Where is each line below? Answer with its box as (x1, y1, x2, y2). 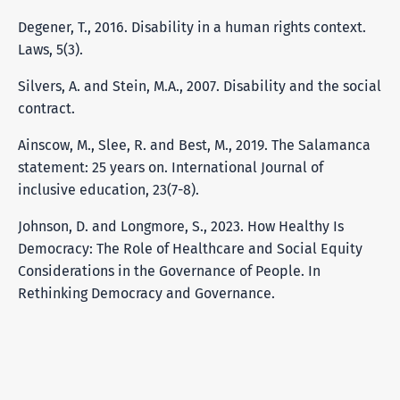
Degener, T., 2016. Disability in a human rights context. (18, 18, 366, 36)
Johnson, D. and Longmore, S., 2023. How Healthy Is (18, 217, 344, 235)
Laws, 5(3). (18, 40, 83, 58)
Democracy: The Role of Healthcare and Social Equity (18, 239, 362, 257)
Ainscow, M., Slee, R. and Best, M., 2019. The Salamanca (18, 136, 371, 154)
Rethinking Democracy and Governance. (18, 284, 275, 302)
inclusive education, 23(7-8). (18, 180, 199, 198)
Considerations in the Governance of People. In (18, 262, 321, 279)
